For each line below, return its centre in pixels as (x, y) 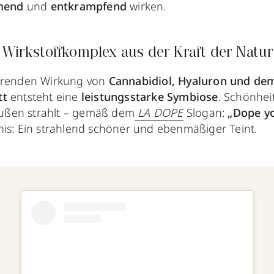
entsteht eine (46, 97)
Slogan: (206, 113)
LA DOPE (159, 113)
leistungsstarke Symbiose (150, 97)
